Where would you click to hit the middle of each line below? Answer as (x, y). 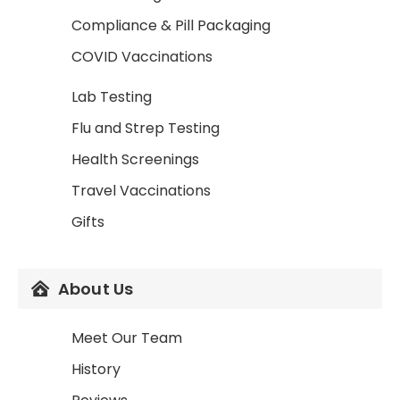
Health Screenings (135, 159)
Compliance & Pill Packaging (171, 25)
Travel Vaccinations (141, 191)
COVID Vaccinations (142, 57)
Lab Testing (112, 97)
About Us (96, 289)
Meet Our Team (127, 338)
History (96, 369)
